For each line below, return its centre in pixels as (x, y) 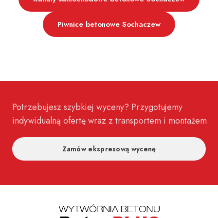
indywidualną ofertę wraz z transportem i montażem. (111, 121)
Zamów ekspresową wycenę (109, 149)
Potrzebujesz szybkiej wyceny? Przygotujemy (97, 107)
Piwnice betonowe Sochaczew (109, 24)
